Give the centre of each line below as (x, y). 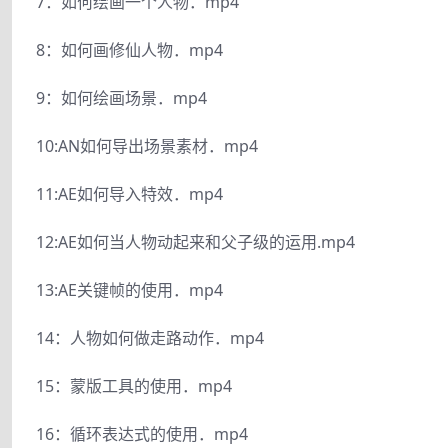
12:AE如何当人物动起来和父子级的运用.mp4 (195, 241)
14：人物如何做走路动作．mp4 (150, 337)
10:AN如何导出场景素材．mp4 (147, 145)
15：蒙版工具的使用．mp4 (134, 385)
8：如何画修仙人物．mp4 (129, 49)
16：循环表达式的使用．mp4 (142, 433)
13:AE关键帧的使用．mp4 (129, 289)
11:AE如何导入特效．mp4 (129, 193)
